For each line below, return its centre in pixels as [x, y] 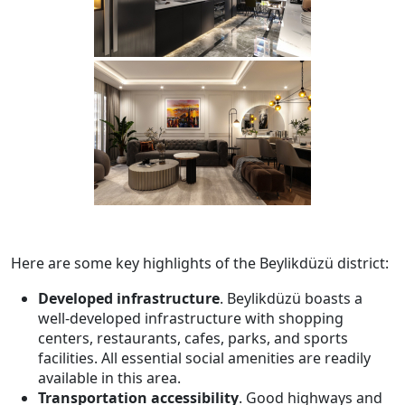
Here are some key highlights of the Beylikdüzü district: [200, 263]
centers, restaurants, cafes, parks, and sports [193, 338]
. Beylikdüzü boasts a [291, 298]
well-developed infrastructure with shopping [191, 318]
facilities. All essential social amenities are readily [204, 358]
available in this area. [109, 377]
